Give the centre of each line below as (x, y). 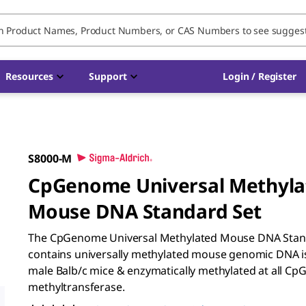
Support (108, 76)
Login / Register (260, 76)
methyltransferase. (76, 287)
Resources (29, 76)
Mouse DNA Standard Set (145, 211)
